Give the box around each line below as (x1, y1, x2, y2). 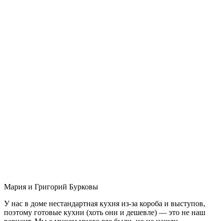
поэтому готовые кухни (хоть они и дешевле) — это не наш (4, 208, 205, 217)
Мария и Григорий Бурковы (4, 182, 98, 191)
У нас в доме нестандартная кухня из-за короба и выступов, (4, 199, 205, 208)
